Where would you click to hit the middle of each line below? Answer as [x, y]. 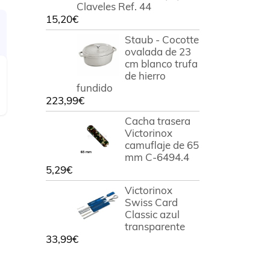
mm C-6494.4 [157, 157]
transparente [155, 226]
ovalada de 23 [158, 52]
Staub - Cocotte [162, 39]
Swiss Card [151, 202]
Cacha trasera [158, 121]
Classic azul [152, 214]
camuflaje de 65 [162, 145]
